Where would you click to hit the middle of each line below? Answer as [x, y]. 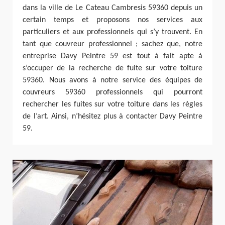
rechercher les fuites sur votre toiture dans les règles [113, 105]
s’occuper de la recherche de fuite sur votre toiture [113, 69]
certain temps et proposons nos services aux [113, 20]
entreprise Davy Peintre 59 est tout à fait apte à [113, 57]
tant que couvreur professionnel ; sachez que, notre [113, 44]
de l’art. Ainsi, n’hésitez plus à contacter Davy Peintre [113, 117]
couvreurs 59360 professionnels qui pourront [113, 93]
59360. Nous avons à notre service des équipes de [113, 81]
